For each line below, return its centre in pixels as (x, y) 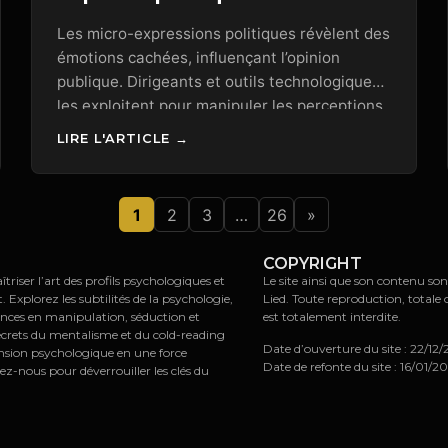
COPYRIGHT (313, 263)
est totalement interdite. (332, 316)
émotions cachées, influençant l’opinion (199, 58)
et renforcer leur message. (153, 130)
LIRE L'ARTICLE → (123, 138)
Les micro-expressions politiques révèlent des (224, 34)
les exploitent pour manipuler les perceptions (220, 106)
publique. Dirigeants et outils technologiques (219, 82)
